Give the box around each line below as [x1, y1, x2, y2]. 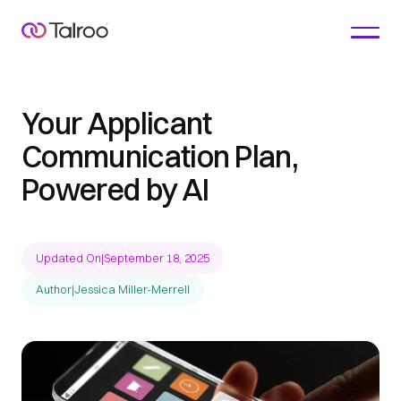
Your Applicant [21, 105, 212, 142]
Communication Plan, [21, 138, 299, 175]
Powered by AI [21, 171, 209, 209]
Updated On [36, 251, 101, 265]
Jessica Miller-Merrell [74, 282, 190, 296]
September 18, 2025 [104, 251, 209, 265]
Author [36, 282, 72, 296]
